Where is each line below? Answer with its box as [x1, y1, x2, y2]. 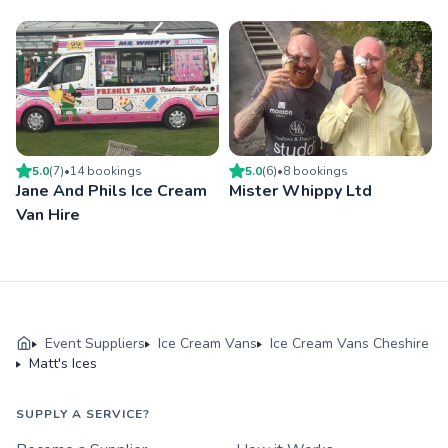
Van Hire [16, 204, 80, 227]
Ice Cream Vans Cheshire [270, 334, 429, 354]
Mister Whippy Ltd [229, 180, 372, 203]
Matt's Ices [29, 354, 97, 374]
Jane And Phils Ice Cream [16, 180, 207, 203]
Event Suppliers [45, 334, 145, 354]
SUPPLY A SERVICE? [16, 406, 150, 423]
